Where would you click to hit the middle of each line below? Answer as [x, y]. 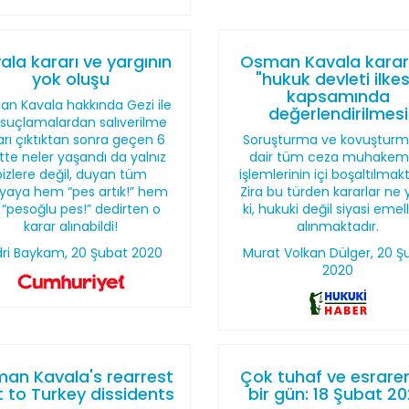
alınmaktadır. [338, 226]
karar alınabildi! [71, 226]
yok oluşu [71, 79]
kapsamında [338, 96]
